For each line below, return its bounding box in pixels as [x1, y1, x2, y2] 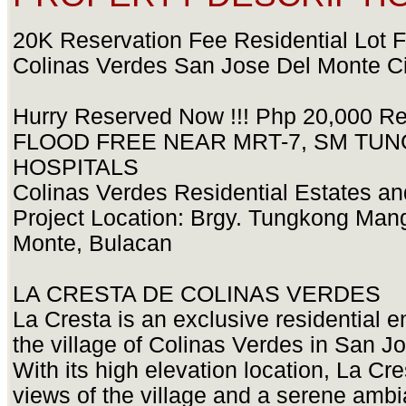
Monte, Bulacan [13, 231, 172, 256]
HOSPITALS [13, 155, 139, 180]
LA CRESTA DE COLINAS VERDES [13, 282, 387, 307]
